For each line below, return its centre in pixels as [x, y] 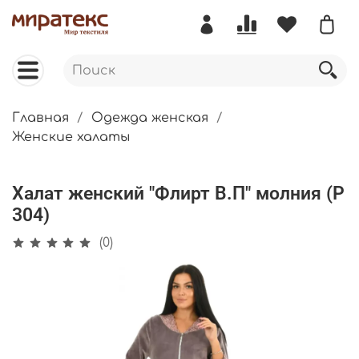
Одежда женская [150, 118]
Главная [40, 118]
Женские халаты [71, 137]
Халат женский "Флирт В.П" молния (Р [178, 193]
